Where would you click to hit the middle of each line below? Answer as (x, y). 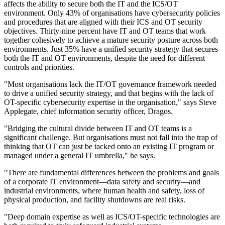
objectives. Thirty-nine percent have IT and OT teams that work (105, 31)
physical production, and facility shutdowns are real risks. (95, 200)
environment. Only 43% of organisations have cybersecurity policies (112, 13)
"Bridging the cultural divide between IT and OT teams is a (98, 129)
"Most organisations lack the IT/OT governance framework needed (110, 84)
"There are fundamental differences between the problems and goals (111, 173)
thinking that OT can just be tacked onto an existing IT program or (109, 147)
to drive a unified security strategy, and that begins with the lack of (109, 93)
